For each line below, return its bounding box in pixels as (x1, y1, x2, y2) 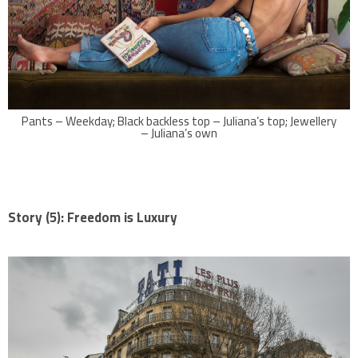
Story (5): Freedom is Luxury (8, 204, 177, 230)
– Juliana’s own (141, 121, 217, 145)
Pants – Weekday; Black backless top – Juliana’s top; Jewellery (22, 109, 336, 133)
